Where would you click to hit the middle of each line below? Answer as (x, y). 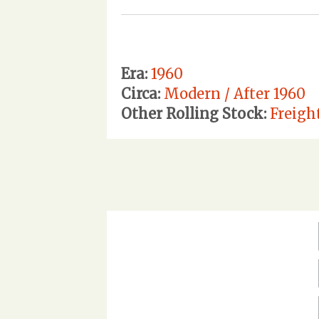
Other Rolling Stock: (194, 113)
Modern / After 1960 (235, 93)
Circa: (141, 93)
